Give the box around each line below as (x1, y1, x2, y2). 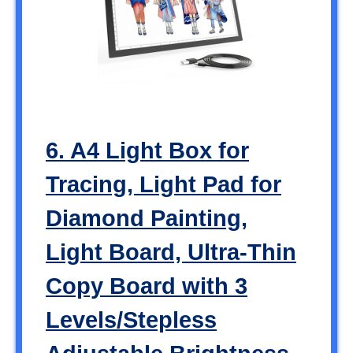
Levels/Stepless (46, 307, 217, 333)
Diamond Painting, (46, 205, 247, 231)
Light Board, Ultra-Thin (46, 239, 296, 265)
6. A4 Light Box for (46, 137, 249, 163)
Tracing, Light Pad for (46, 171, 281, 197)
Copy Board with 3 (46, 273, 247, 299)
